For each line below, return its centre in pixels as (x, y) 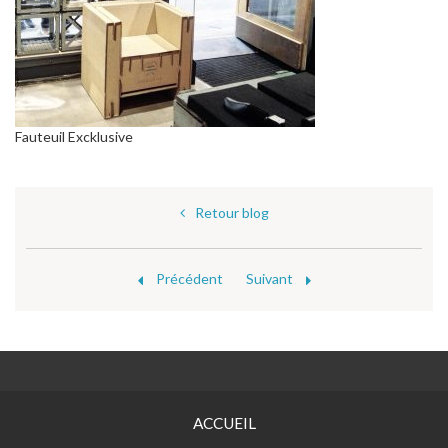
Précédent (189, 278)
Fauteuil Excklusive (74, 136)
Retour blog (231, 212)
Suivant (270, 278)
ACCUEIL (224, 422)
